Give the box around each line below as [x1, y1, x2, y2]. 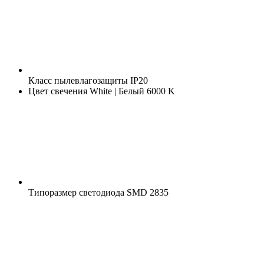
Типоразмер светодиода [28, 187, 124, 197]
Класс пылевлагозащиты [28, 75, 128, 85]
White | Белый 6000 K [87, 85, 175, 96]
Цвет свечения [28, 85, 87, 96]
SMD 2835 [124, 187, 169, 197]
